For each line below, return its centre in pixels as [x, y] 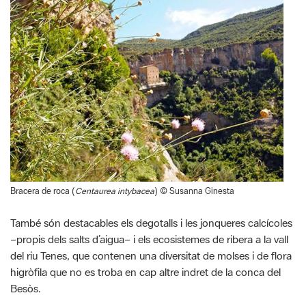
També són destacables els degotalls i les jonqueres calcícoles [151, 223]
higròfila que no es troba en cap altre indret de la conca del [145, 272]
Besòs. [26, 289]
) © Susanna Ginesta [194, 191]
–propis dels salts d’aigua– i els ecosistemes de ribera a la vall [149, 239]
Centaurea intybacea [115, 191]
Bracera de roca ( [43, 191]
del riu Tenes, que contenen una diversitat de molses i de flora [151, 256]
